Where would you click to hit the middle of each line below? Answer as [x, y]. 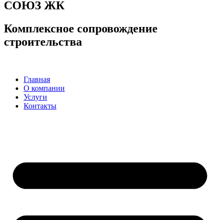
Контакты [40, 106]
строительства [43, 41]
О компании [44, 88]
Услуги [35, 97]
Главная [37, 79]
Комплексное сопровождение [81, 28]
